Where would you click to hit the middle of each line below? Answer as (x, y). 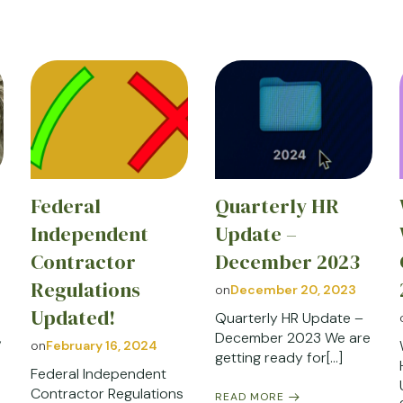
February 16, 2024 (101, 345)
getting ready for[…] (278, 357)
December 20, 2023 (293, 289)
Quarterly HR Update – (289, 318)
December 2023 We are (292, 337)
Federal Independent (98, 373)
